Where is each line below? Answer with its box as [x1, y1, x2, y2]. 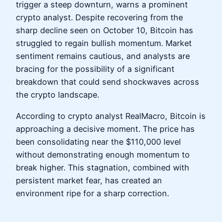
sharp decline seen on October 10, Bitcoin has [16, 25, 193, 36]
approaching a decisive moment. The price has [16, 123, 195, 134]
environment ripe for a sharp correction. [16, 188, 169, 198]
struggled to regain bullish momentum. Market [16, 38, 192, 49]
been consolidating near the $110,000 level [16, 136, 181, 147]
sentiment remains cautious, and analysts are [16, 51, 190, 61]
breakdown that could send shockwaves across [16, 77, 199, 87]
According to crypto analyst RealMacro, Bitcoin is [16, 111, 206, 121]
